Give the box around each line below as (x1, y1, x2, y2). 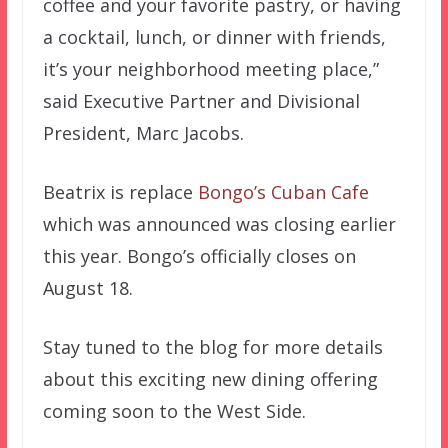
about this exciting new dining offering (42, 367, 378, 392)
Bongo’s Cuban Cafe (197, 180, 369, 205)
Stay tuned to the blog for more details (42, 335, 383, 360)
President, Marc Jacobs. (42, 121, 244, 146)
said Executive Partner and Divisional (42, 89, 360, 114)
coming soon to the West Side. (42, 399, 306, 424)
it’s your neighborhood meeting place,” (42, 57, 379, 82)
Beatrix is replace (42, 180, 198, 205)
